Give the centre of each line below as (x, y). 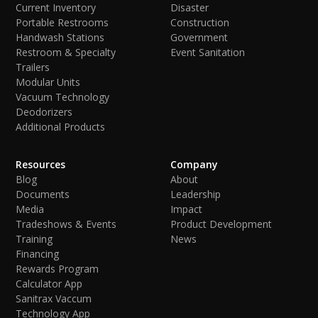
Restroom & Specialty (66, 52)
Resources (41, 164)
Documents (43, 194)
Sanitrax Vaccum (54, 298)
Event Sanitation (208, 52)
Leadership (196, 194)
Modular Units (48, 82)
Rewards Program (57, 268)
